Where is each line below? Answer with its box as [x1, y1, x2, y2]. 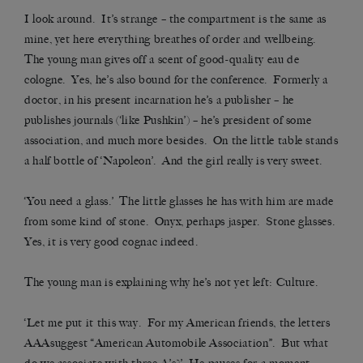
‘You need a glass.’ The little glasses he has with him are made [24, 194, 334, 209]
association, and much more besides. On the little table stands [24, 134, 339, 148]
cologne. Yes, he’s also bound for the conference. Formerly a [24, 73, 328, 88]
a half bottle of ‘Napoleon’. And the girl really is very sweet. [24, 154, 322, 169]
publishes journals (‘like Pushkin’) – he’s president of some [24, 113, 312, 128]
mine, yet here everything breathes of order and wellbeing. [24, 32, 319, 47]
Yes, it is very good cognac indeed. [24, 235, 199, 250]
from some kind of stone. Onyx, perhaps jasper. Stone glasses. [24, 215, 338, 229]
